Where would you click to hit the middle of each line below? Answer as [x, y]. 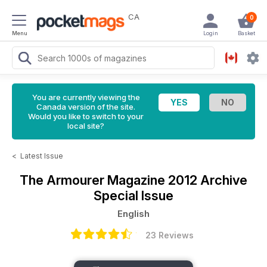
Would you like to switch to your [86, 116]
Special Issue [133, 195]
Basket [246, 33]
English [133, 214]
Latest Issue [42, 156]
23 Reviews [169, 235]
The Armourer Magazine [94, 180]
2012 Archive [208, 180]
